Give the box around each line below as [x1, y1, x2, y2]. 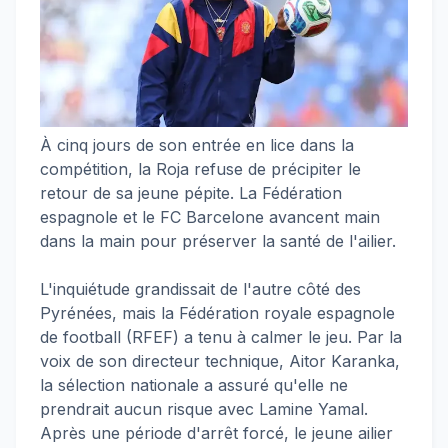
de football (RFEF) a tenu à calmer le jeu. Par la [40, 327, 402, 347]
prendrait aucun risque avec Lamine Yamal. [40, 399, 368, 419]
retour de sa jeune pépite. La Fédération [40, 183, 342, 203]
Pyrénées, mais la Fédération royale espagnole [40, 303, 395, 323]
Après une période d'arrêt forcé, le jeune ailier [40, 423, 393, 443]
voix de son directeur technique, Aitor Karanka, [40, 351, 400, 371]
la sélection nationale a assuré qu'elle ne [40, 375, 348, 395]
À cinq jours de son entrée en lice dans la [40, 135, 354, 155]
